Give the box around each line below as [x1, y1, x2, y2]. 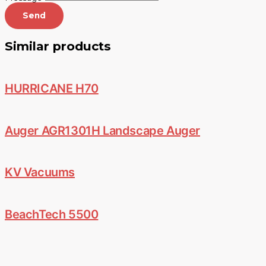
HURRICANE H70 [5, 81, 99, 96]
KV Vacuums [5, 165, 75, 180]
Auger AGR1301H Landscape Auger [5, 123, 200, 138]
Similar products [5, 39, 111, 54]
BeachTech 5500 [5, 207, 99, 221]
